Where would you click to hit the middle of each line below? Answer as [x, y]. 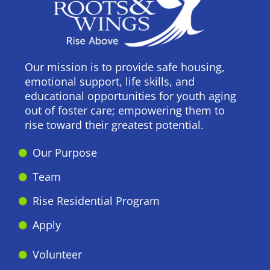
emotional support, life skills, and [110, 81]
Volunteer [57, 254]
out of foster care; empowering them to [125, 110]
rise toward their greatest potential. [114, 125]
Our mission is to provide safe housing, [125, 67]
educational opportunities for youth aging [130, 96]
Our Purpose [64, 152]
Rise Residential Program [96, 201]
